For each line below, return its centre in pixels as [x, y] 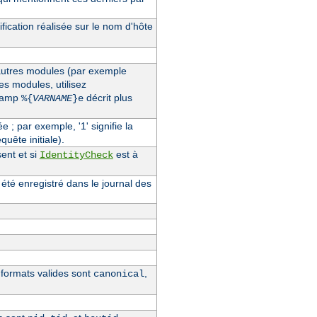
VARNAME [52, 98]
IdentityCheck [76, 155]
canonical [119, 273]
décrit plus [108, 97]
